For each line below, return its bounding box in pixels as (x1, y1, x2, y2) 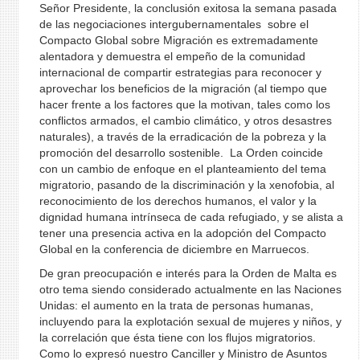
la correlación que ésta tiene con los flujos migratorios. (39, 331, 319, 344)
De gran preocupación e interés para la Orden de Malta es (39, 267, 337, 280)
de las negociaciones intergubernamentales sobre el (39, 18, 309, 31)
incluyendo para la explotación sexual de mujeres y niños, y (39, 315, 342, 328)
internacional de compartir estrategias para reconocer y (39, 66, 321, 79)
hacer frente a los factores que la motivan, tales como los (39, 98, 330, 111)
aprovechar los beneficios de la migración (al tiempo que (39, 82, 327, 95)
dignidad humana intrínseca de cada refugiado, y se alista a (39, 211, 343, 223)
